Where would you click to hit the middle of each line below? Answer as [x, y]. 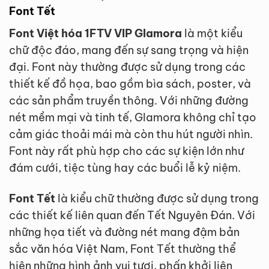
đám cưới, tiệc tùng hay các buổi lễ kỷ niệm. [125, 168]
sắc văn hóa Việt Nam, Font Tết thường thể [122, 249]
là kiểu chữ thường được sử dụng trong [157, 198]
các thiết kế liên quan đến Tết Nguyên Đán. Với [132, 215]
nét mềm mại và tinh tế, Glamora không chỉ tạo [133, 118]
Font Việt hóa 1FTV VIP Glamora [95, 34]
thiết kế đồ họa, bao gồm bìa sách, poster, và [130, 84]
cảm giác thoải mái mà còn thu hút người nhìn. [131, 134]
